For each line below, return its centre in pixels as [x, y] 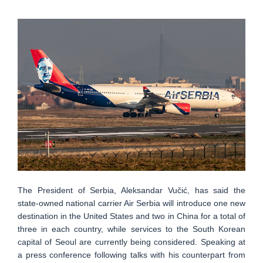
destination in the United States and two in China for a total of [131, 216]
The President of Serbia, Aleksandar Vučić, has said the [131, 190]
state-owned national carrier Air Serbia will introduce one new [131, 203]
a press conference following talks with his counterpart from [131, 254]
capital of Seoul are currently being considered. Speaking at [131, 242]
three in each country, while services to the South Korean [131, 229]
